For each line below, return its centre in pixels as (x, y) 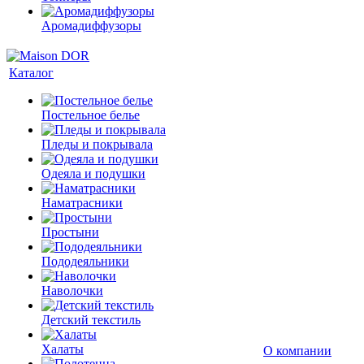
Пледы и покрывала (97, 144)
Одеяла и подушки (93, 173)
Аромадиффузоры (91, 26)
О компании (297, 351)
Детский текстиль (91, 320)
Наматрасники (82, 203)
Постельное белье (91, 115)
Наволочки (72, 290)
